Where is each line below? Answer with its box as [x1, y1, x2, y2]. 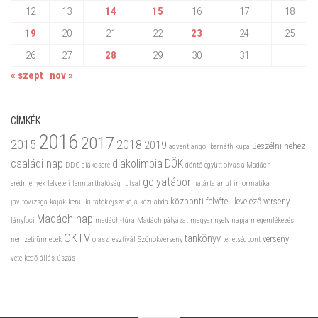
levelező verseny [234, 195, 290, 207]
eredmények [11, 178, 45, 188]
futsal [123, 178, 141, 188]
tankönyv [185, 231, 221, 245]
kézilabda [140, 197, 168, 207]
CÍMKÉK [11, 114, 40, 126]
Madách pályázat [137, 215, 188, 225]
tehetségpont [223, 234, 261, 244]
